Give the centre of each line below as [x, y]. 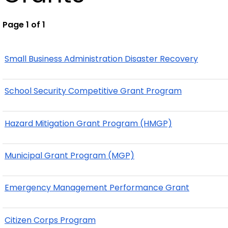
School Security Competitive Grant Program [93, 91]
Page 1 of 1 [24, 24]
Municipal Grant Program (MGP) [69, 155]
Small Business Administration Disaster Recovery [101, 59]
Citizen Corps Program [50, 220]
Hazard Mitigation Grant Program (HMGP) [88, 123]
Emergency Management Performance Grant [97, 188]
